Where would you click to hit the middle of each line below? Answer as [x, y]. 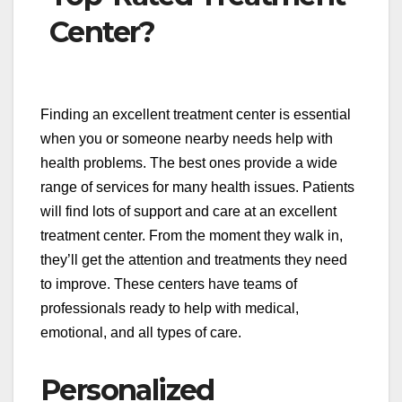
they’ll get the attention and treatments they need [194, 260]
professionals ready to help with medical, [170, 309]
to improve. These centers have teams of [169, 284]
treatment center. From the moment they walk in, [192, 236]
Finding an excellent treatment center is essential [196, 115]
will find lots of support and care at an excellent [188, 212]
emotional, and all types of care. [141, 333]
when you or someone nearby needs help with [187, 139]
